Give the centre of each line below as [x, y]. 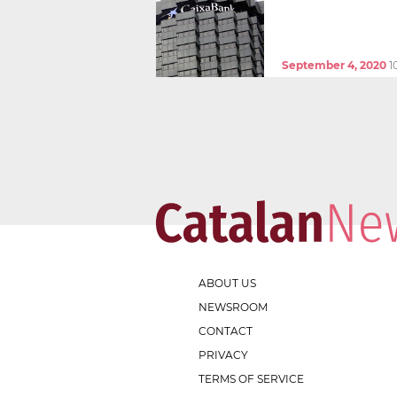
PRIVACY [223, 354]
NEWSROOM [233, 307]
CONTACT [226, 331]
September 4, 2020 [334, 65]
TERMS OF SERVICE [251, 378]
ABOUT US [227, 283]
